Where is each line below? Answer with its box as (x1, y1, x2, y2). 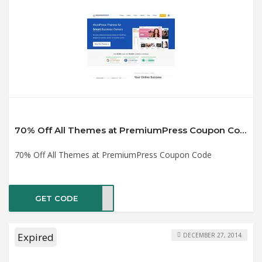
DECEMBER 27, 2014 (183, 231, 242, 239)
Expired (18, 230, 54, 244)
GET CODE (35, 194, 78, 203)
